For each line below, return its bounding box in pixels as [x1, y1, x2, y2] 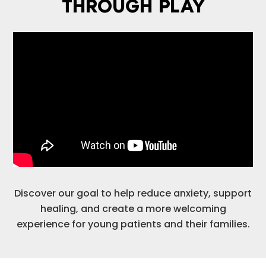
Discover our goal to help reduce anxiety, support [14, 186, 252, 200]
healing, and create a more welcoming [40, 201, 226, 216]
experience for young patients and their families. [16, 217, 250, 231]
